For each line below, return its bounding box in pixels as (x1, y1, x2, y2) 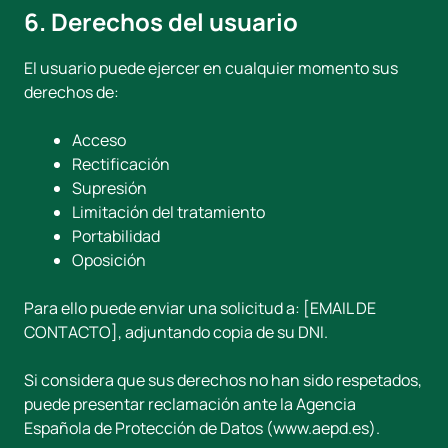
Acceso (72, 129, 126, 151)
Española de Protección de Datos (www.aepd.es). (24, 417, 380, 439)
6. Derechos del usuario (24, 5, 298, 38)
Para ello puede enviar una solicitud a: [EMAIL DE (24, 297, 376, 319)
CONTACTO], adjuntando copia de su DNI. (24, 321, 328, 343)
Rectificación (72, 153, 170, 175)
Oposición (72, 249, 146, 271)
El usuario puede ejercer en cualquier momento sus (24, 57, 398, 79)
